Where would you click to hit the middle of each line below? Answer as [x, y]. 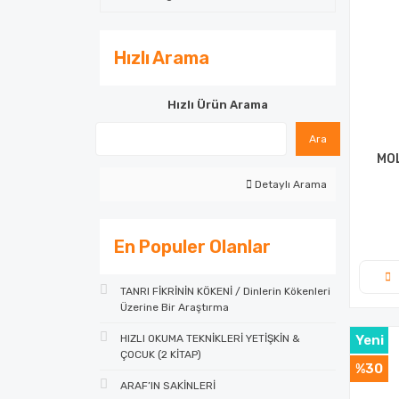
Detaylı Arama [289, 184]
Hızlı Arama [162, 58]
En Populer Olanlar [192, 247]
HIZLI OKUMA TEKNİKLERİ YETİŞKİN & [210, 338]
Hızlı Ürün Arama [218, 105]
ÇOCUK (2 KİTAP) [161, 354]
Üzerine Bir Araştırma [175, 307]
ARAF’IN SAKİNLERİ [168, 386]
